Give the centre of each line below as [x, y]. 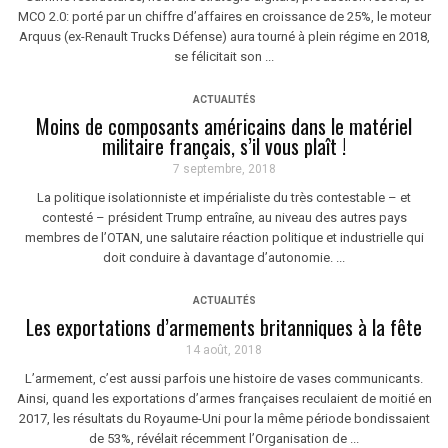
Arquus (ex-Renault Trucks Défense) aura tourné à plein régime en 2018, [224, 36]
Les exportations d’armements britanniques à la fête [224, 327]
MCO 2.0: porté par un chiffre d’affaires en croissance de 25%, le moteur [224, 16]
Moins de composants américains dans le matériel [224, 126]
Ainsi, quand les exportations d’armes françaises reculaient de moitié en [224, 398]
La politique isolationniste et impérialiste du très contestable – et [224, 197]
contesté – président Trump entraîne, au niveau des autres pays [224, 217]
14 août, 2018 [224, 350]
